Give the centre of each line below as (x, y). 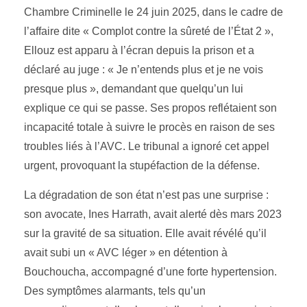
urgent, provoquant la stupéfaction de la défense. (142, 166)
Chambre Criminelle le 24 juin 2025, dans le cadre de (153, 12)
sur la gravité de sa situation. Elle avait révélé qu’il (145, 234)
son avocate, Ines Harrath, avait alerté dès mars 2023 (153, 214)
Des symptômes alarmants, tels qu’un (115, 291)
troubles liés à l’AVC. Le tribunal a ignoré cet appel (147, 147)
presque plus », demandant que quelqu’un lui (134, 89)
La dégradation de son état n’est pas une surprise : (146, 195)
